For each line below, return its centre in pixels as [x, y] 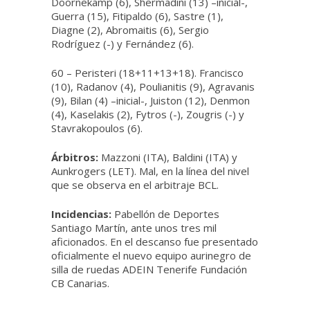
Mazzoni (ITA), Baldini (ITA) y [168, 157]
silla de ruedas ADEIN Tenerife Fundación [149, 270]
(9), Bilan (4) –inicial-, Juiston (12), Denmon [151, 101]
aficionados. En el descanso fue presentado [155, 242]
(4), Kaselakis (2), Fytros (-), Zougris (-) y [148, 115]
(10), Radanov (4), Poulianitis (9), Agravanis [153, 87]
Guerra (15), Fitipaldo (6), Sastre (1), [137, 16]
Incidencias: [81, 214]
